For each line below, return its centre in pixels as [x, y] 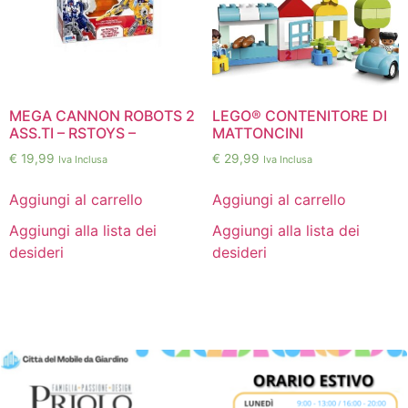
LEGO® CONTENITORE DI [299, 115]
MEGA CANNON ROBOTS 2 [102, 115]
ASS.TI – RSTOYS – [72, 133]
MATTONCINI [257, 133]
